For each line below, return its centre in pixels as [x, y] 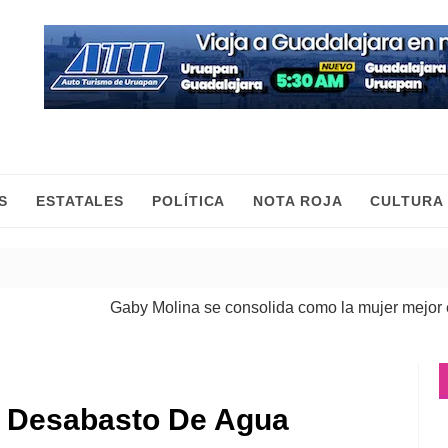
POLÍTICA [189, 201]
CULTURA [407, 201]
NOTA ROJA [298, 201]
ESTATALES [80, 201]
